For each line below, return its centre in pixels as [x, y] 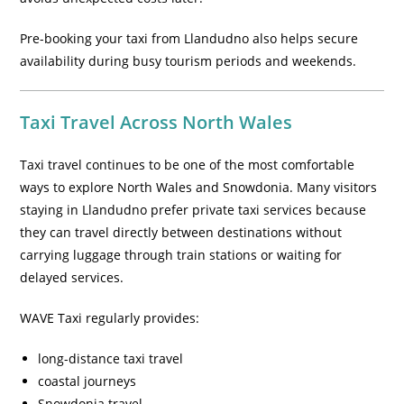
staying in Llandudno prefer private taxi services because [193, 210]
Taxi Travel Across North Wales [156, 122]
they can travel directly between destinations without [181, 232]
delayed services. [72, 277]
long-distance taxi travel [111, 358]
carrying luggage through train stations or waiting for [181, 255]
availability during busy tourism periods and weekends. [188, 61]
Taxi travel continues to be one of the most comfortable [188, 165]
